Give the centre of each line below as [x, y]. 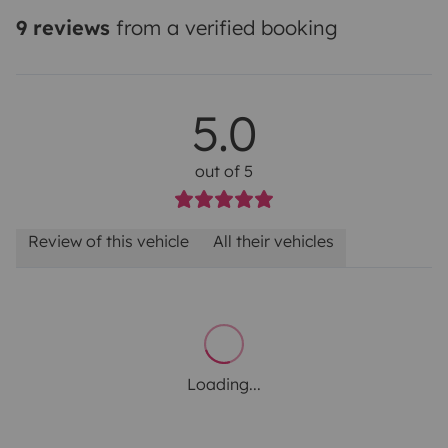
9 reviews [63, 28]
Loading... [224, 384]
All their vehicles [273, 241]
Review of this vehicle [108, 241]
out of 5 [224, 171]
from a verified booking [224, 28]
